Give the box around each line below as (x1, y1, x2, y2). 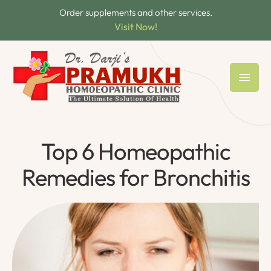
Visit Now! (114, 21, 157, 33)
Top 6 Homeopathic (41, 137, 230, 166)
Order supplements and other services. (59, 7, 212, 18)
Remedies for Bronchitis (21, 163, 250, 192)
